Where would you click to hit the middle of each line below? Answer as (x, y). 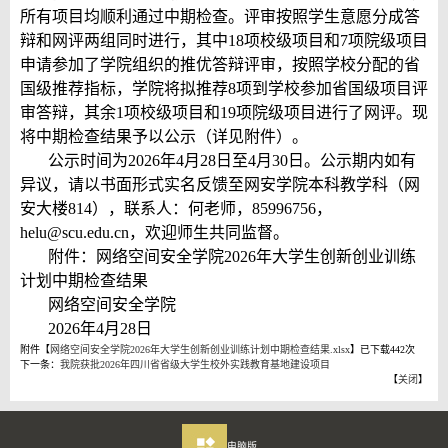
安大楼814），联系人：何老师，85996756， (176, 208)
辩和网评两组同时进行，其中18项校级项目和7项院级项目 (224, 40)
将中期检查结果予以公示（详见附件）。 (164, 136)
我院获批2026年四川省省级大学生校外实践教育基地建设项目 (195, 364)
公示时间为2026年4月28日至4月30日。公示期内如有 (232, 160)
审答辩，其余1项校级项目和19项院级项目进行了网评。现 (224, 112)
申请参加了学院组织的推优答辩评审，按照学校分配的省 (220, 64)
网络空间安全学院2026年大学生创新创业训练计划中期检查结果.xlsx (200, 349)
